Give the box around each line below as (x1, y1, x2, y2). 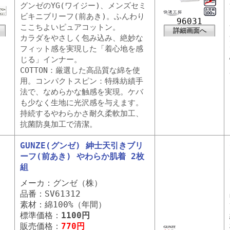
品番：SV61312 (20, 189, 81, 199)
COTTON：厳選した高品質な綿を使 (20, 66, 140, 75)
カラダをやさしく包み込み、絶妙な (20, 33, 143, 43)
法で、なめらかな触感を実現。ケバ (20, 87, 143, 97)
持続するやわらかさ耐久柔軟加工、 (20, 109, 143, 118)
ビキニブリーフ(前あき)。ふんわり (20, 12, 145, 21)
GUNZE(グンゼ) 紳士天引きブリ (20, 141, 143, 150)
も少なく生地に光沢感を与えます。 (20, 98, 143, 107)
